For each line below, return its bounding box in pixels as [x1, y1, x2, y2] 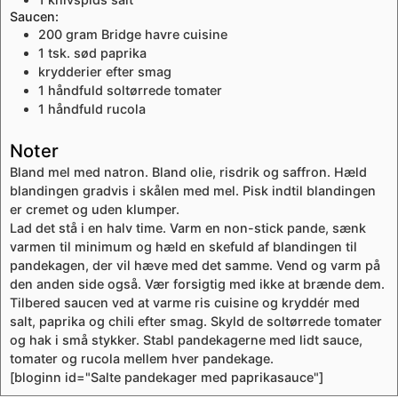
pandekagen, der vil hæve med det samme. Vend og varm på [10, 258, 380, 274]
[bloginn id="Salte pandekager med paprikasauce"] [10, 370, 323, 386]
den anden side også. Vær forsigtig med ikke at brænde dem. [10, 276, 385, 292]
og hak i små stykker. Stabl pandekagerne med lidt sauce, [10, 332, 362, 348]
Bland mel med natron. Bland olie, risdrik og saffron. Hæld [10, 164, 367, 180]
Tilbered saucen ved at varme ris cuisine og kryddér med [10, 295, 360, 311]
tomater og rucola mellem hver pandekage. [10, 351, 274, 367]
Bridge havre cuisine [101, 27, 227, 43]
